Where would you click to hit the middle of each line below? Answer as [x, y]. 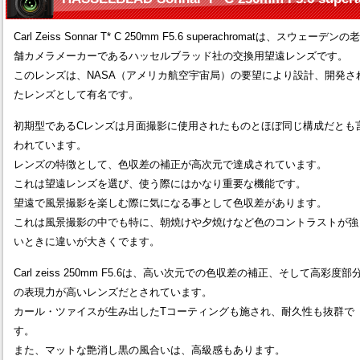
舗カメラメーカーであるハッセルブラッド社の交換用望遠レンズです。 [181, 55]
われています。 [50, 145]
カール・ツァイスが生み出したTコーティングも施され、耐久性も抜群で [184, 311]
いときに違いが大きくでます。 [87, 241]
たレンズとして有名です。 [76, 94]
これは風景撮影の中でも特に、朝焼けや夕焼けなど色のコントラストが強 [186, 222]
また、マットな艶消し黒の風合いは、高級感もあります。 [149, 350]
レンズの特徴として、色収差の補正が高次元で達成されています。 [170, 164]
